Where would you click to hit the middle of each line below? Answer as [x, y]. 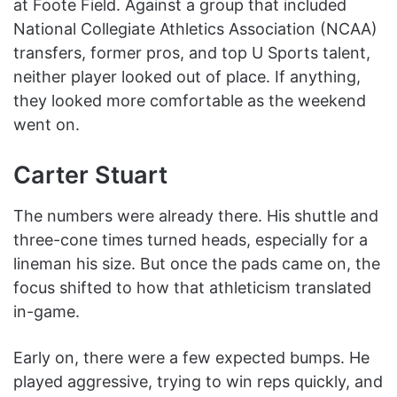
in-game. [47, 311]
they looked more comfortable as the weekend [190, 101]
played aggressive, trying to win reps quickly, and [198, 381]
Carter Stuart [90, 175]
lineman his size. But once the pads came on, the [197, 263]
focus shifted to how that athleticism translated [192, 287]
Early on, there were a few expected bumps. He [191, 357]
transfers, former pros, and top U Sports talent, [192, 53]
